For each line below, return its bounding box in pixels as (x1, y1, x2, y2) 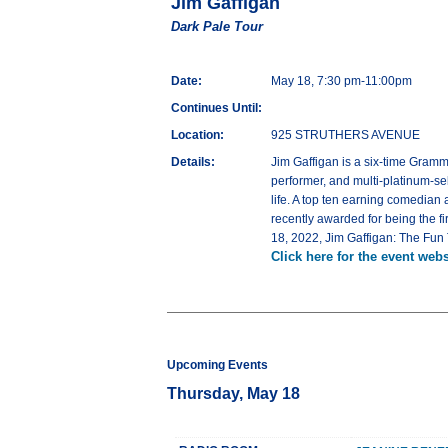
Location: (171, 128, 224, 143)
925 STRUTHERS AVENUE (271, 128, 420, 143)
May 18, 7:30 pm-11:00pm (271, 74, 412, 89)
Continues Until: (171, 101, 262, 116)
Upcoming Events (167, 358, 268, 373)
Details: (171, 155, 215, 170)
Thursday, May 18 (167, 385, 300, 403)
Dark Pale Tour (171, 19, 263, 35)
